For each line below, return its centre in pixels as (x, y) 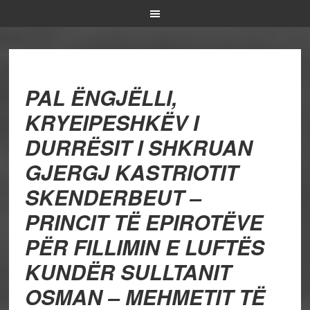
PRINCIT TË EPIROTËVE (144, 222)
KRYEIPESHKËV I (111, 122)
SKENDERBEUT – (113, 197)
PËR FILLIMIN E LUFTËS (144, 247)
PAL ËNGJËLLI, (101, 97)
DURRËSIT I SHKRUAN (138, 147)
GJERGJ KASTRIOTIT (131, 172)
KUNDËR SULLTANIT (128, 272)
